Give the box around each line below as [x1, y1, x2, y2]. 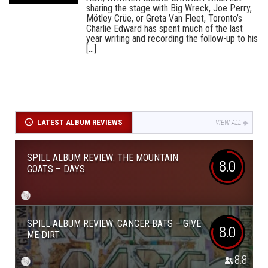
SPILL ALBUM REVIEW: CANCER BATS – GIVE [27, 218, 201, 229]
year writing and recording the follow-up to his [86, 33, 258, 44]
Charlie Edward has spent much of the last [86, 23, 243, 34]
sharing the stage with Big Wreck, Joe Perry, [86, 2, 252, 14]
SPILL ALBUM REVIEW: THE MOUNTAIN [27, 152, 178, 163]
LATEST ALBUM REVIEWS [36, 118, 123, 127]
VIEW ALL [215, 118, 241, 127]
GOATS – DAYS [27, 163, 85, 175]
